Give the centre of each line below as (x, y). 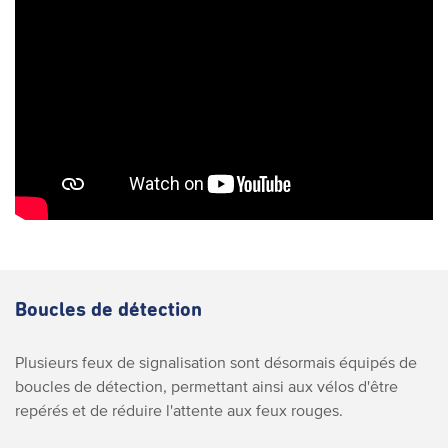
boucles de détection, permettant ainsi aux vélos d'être (206, 385)
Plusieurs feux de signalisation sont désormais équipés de (216, 361)
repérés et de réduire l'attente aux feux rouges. (179, 409)
